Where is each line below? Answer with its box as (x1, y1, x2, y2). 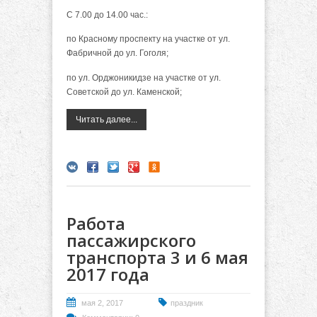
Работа (67, 212, 125, 236)
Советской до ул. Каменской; (67, 86, 182, 97)
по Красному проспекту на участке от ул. (67, 34, 230, 45)
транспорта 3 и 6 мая (67, 246, 248, 270)
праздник (171, 299, 203, 308)
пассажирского (67, 229, 196, 253)
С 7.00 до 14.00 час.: (67, 9, 148, 20)
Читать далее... (76, 115, 137, 125)
